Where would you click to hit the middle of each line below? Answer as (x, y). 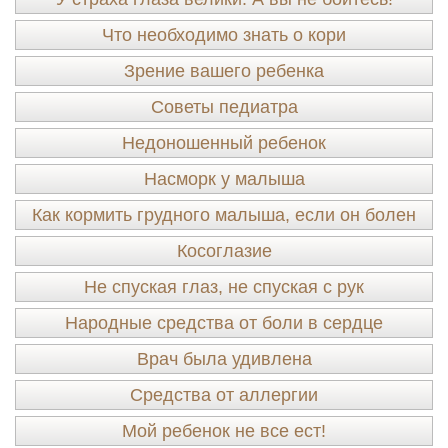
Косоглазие (224, 251)
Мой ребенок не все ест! (224, 431)
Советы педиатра (224, 107)
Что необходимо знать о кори (224, 35)
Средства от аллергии (224, 395)
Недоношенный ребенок (224, 143)
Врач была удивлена (224, 359)
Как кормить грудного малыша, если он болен (224, 215)
